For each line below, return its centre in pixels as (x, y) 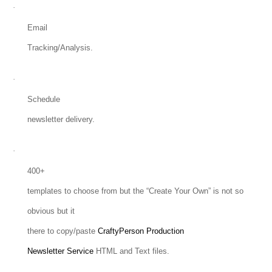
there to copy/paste (62, 231)
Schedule (43, 100)
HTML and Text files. (132, 251)
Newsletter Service (61, 251)
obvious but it (51, 211)
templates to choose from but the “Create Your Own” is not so (135, 191)
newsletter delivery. (61, 120)
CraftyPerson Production (141, 231)
